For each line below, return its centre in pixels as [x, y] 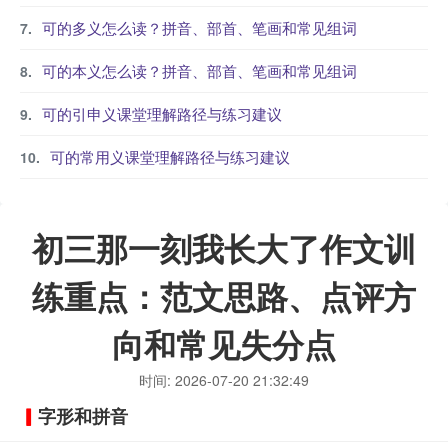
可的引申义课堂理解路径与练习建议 [162, 113]
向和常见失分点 [224, 344]
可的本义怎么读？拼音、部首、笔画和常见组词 [199, 70]
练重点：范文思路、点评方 [224, 296]
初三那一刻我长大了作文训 [224, 248]
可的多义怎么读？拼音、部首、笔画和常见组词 [199, 27]
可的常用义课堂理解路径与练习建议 [170, 156]
